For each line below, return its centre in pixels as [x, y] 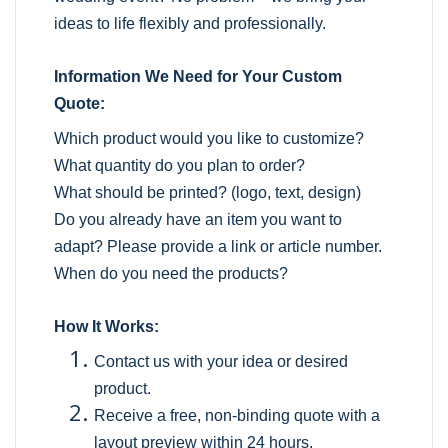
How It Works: [107, 327]
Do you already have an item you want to [198, 220]
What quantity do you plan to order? [180, 166]
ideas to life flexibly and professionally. [190, 24]
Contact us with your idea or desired [221, 362]
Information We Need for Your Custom [198, 77]
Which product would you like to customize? [209, 139]
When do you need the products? [171, 274]
